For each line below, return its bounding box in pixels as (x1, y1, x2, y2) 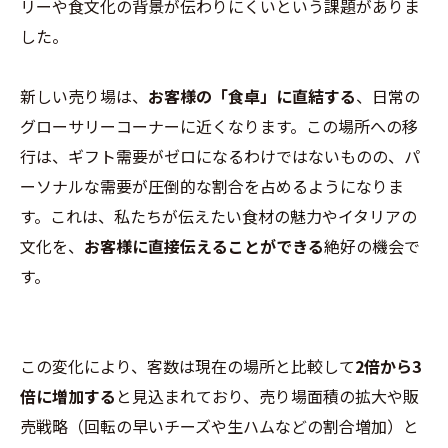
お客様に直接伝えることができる (84, 234, 324, 259)
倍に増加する (20, 384, 116, 409)
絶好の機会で (324, 234, 420, 259)
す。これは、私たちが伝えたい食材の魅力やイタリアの (20, 204, 417, 229)
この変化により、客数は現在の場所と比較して (20, 354, 355, 379)
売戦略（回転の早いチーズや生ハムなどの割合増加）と (20, 414, 419, 439)
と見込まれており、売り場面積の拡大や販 (116, 384, 419, 409)
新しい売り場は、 (20, 84, 148, 109)
